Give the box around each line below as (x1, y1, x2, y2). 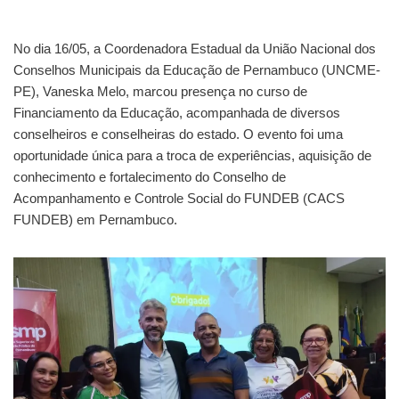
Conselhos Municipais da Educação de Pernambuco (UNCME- (13, 61, 380, 77)
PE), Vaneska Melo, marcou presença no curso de (13, 83, 307, 99)
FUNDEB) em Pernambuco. (13, 211, 177, 227)
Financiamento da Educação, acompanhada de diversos (13, 104, 340, 120)
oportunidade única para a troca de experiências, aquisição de (13, 147, 371, 163)
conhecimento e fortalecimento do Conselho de (13, 168, 286, 184)
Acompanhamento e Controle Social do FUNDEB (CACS (13, 190, 345, 206)
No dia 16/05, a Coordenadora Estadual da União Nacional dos (13, 40, 376, 56)
